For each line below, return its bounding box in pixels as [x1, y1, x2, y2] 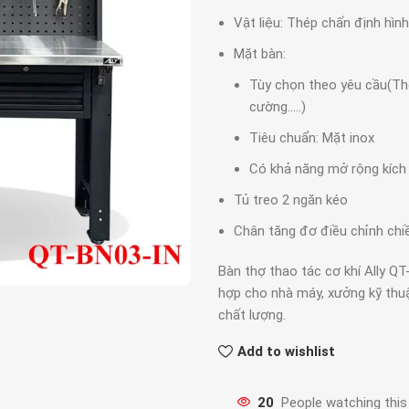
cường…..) [249, 99, 306, 115]
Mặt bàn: [234, 46, 286, 62]
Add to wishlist [236, 342, 335, 360]
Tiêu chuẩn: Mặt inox [249, 130, 374, 146]
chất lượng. [218, 307, 286, 323]
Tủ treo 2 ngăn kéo [234, 192, 348, 208]
